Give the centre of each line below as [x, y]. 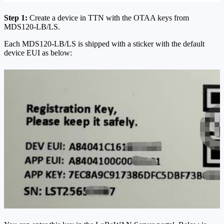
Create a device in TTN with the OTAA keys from [108, 17]
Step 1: [16, 17]
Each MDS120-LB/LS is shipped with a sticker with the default [104, 43]
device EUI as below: [38, 52]
